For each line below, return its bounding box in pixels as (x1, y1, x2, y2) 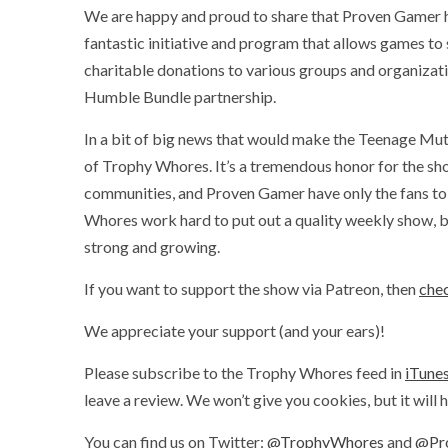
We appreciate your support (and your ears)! (84, 321, 385, 340)
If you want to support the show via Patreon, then (84, 279, 419, 298)
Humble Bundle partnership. (84, 87, 276, 106)
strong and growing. (84, 237, 220, 256)
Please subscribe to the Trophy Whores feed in (84, 363, 405, 382)
